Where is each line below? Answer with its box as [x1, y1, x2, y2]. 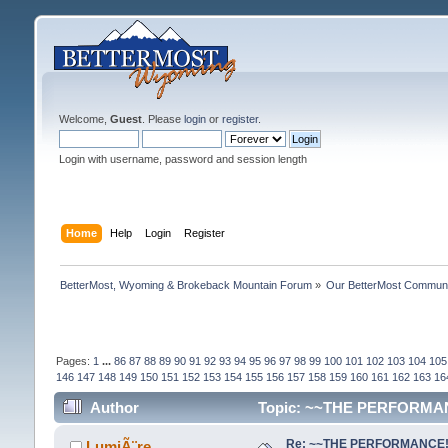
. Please [141, 113, 184, 125]
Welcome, [58, 113, 110, 125]
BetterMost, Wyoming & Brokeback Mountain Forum [59, 278, 312, 291]
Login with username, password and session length [58, 153, 307, 165]
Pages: [55, 354, 93, 367]
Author [90, 399, 140, 417]
